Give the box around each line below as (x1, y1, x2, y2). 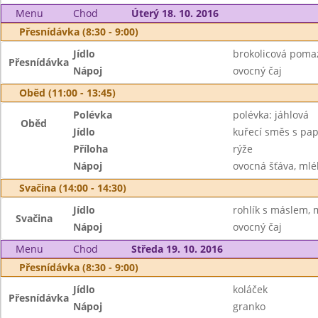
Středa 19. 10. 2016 (131, 242, 223, 256)
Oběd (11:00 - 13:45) (19, 86, 116, 99)
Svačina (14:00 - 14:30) (19, 181, 126, 194)
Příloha (73, 142, 109, 155)
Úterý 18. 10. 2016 (131, 6, 219, 20)
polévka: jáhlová (232, 108, 309, 121)
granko (232, 300, 265, 313)
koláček (232, 283, 268, 296)
